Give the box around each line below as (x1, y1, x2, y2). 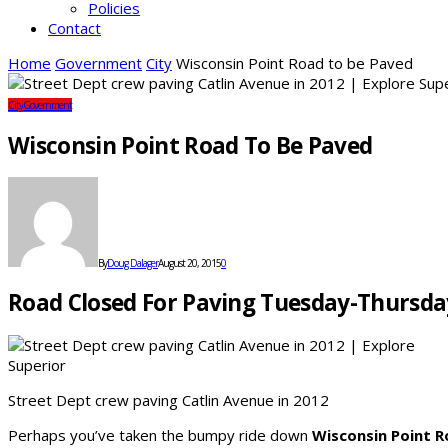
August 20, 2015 (158, 256, 221, 271)
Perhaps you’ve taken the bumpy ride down (8, 424, 312, 445)
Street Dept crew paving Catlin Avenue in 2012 (8, 389, 329, 410)
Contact (48, 18, 101, 38)
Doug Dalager (107, 256, 158, 271)
